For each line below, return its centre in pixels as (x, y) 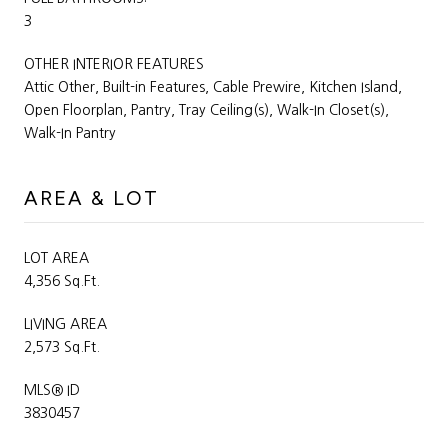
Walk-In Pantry (70, 132)
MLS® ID (52, 389)
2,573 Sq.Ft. (62, 346)
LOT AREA (56, 257)
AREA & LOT (91, 197)
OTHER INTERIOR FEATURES (114, 63)
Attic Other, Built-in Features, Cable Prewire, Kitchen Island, (213, 86)
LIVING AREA (65, 323)
